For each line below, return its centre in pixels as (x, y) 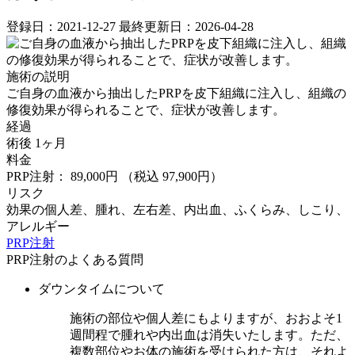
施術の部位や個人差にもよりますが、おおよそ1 (206, 319)
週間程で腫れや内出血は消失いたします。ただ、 (209, 335)
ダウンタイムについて (101, 289)
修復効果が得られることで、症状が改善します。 (146, 110)
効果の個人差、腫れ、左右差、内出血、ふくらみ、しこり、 (177, 210)
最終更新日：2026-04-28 (186, 27)
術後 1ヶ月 (36, 143)
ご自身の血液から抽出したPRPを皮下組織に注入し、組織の (176, 94)
